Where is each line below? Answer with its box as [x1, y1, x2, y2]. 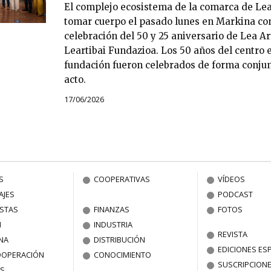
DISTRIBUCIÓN [94, 233, 146, 245]
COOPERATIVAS [94, 173, 151, 184]
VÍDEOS [218, 173, 246, 184]
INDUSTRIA [94, 218, 133, 230]
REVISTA [218, 228, 248, 240]
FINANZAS [94, 203, 130, 215]
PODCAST [218, 188, 253, 200]
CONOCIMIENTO [94, 249, 152, 260]
